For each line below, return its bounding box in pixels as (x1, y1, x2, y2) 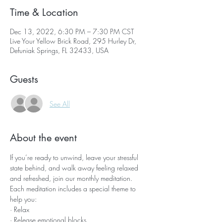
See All (50, 99, 70, 109)
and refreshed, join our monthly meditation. (10, 173, 132, 183)
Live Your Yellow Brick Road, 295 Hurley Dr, (10, 36, 136, 46)
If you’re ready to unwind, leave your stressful (10, 153, 140, 162)
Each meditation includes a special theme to (10, 184, 138, 193)
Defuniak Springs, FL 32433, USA (10, 46, 109, 55)
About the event (10, 131, 77, 144)
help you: (10, 194, 37, 204)
